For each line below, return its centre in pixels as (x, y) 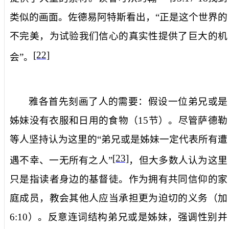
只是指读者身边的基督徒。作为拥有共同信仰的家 (119, 179)
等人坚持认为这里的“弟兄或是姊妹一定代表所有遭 (119, 139)
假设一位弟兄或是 (188, 101)
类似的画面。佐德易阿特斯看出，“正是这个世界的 (119, 17)
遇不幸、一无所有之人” (61, 161)
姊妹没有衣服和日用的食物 (69, 120)
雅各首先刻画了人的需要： (88, 101)
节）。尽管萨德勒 (188, 120)
